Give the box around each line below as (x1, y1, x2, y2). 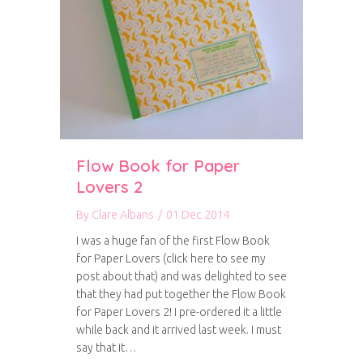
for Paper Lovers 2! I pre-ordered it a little (76, 305, 282, 318)
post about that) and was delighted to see (76, 270, 287, 283)
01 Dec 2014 (166, 208, 230, 221)
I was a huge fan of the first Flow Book (76, 234, 270, 247)
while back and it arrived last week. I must (76, 323, 281, 336)
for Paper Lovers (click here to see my (76, 252, 266, 265)
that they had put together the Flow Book (76, 288, 286, 301)
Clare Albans (92, 208, 154, 221)
